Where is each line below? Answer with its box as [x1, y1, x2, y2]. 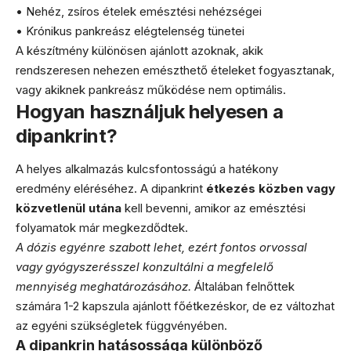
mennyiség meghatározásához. [16, 278, 191, 294]
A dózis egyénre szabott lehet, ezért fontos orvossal [16, 239, 307, 255]
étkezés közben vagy [206, 180, 335, 196]
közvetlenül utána [16, 200, 121, 215]
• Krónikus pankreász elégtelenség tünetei [16, 24, 244, 39]
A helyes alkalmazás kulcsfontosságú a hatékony [16, 161, 278, 176]
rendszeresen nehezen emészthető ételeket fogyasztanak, [16, 63, 335, 78]
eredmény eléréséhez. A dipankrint [16, 180, 206, 196]
